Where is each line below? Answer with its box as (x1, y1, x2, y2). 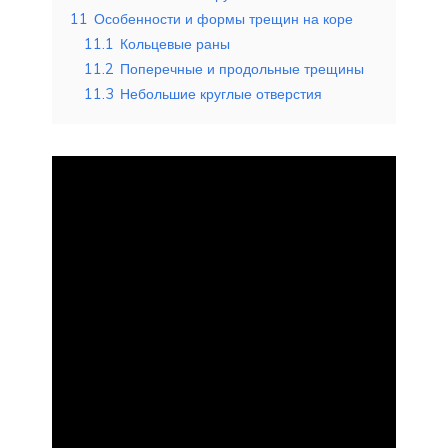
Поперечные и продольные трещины (120, 59, 364, 78)
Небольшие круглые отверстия (120, 84, 322, 103)
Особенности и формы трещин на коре (94, 9, 353, 28)
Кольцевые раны (120, 34, 230, 53)
